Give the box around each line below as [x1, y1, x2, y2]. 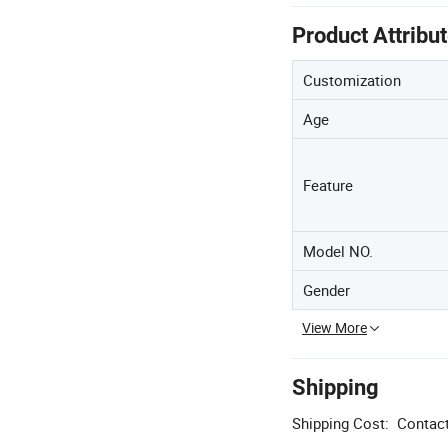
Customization [303, 70, 401, 91]
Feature [303, 175, 353, 196]
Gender [303, 280, 350, 301]
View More [302, 318, 367, 338]
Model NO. [303, 241, 373, 262]
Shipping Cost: [292, 413, 389, 434]
